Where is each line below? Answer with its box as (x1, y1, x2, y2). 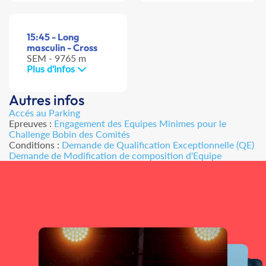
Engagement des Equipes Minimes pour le (54, 118, 226, 129)
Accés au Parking (9, 107, 80, 119)
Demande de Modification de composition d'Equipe (9, 150, 221, 161)
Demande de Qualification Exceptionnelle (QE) (62, 139, 254, 151)
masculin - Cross (27, 42, 97, 54)
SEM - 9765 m (27, 52, 86, 64)
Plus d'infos (27, 63, 77, 75)
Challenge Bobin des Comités (9, 128, 130, 140)
